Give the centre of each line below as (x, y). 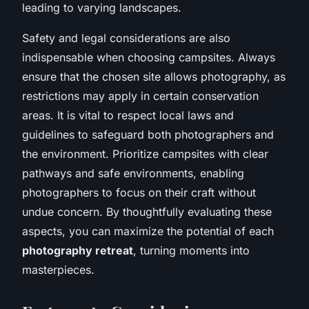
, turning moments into (191, 250)
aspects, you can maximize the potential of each (148, 231)
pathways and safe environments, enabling (133, 173)
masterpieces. (58, 269)
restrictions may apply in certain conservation (140, 96)
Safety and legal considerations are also (126, 38)
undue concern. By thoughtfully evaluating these (147, 211)
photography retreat (78, 250)
